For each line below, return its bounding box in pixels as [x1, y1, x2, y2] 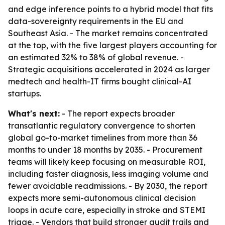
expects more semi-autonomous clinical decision [8, 193, 196, 203]
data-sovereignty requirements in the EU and [8, 16, 183, 26]
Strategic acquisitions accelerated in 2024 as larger [8, 64, 210, 74]
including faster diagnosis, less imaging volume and [8, 169, 208, 179]
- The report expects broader [60, 108, 175, 119]
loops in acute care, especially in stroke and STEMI [8, 205, 205, 215]
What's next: [8, 108, 60, 119]
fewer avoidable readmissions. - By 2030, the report [8, 181, 207, 191]
